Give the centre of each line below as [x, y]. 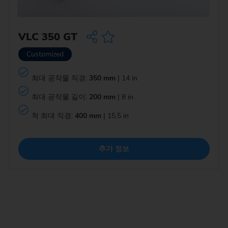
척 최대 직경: [53, 116]
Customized [45, 54]
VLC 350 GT [48, 37]
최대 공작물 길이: [60, 97]
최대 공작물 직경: [60, 78]
